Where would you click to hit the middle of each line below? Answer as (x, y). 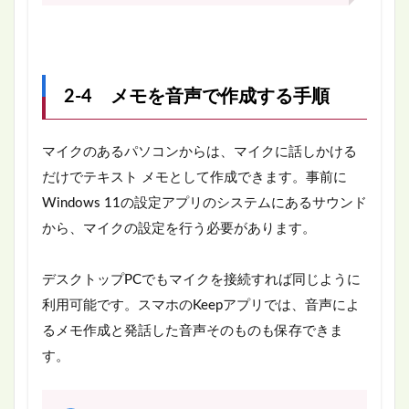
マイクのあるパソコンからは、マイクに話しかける (199, 152)
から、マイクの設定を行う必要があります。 (179, 228)
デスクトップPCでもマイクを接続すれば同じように (201, 279)
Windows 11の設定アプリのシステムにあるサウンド (204, 203)
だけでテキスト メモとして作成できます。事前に (194, 177)
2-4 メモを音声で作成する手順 (197, 96)
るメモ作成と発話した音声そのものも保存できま (193, 330)
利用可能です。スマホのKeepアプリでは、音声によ (201, 305)
